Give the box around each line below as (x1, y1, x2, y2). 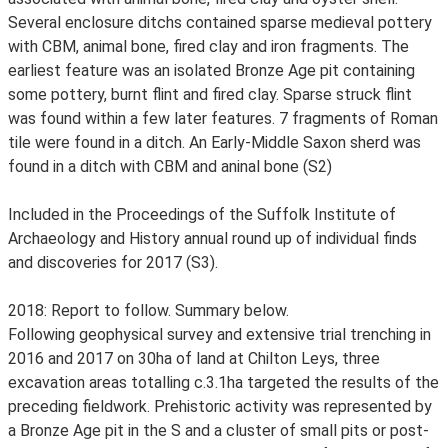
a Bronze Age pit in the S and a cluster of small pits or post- (8, 421, 429, 440)
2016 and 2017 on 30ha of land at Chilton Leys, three (8, 349, 380, 368)
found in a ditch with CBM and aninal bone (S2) (8, 157, 332, 176)
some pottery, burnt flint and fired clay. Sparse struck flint (8, 85, 412, 104)
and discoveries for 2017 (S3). (8, 253, 218, 272)
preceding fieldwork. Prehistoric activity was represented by (8, 397, 432, 416)
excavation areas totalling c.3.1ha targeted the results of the (8, 373, 439, 392)
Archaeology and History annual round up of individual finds (8, 229, 417, 248)
